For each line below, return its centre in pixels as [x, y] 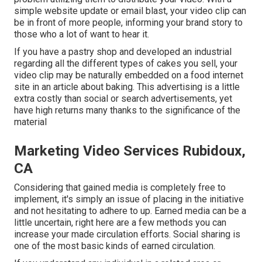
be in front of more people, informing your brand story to [128, 23]
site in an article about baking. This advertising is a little [127, 87]
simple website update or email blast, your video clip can [130, 11]
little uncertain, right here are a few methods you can [120, 223]
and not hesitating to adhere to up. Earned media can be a [130, 211]
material [30, 122]
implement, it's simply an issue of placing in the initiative [129, 199]
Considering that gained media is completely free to [120, 188]
